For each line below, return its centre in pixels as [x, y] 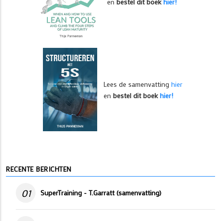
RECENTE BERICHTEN [39, 169]
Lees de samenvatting [137, 84]
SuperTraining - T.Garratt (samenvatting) [101, 193]
